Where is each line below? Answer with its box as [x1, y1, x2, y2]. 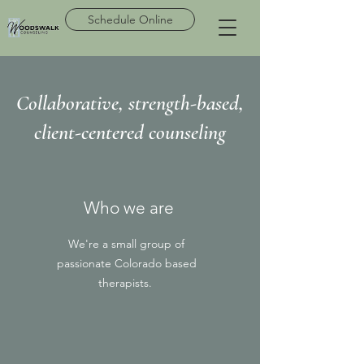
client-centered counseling [34, 119, 226, 145]
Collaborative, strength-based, [16, 90, 244, 115]
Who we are [83, 197, 174, 218]
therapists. [97, 275, 155, 290]
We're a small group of [68, 236, 184, 251]
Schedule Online [87, 12, 173, 27]
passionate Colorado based [56, 256, 197, 271]
